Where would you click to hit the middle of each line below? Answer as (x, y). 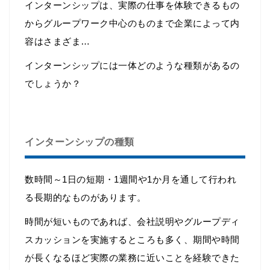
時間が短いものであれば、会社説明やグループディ (132, 222)
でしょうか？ (53, 84)
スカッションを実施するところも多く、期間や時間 (132, 240)
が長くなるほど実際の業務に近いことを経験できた (132, 258)
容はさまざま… (58, 42)
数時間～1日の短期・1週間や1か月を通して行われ (130, 180)
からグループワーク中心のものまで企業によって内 (132, 24)
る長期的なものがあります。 (86, 198)
